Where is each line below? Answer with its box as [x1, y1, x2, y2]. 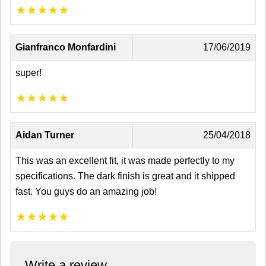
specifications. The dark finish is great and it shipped [15, 170, 235, 181]
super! [15, 67, 42, 78]
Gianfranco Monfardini [15, 42, 116, 52]
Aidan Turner [15, 129, 74, 140]
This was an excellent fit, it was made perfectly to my [15, 155, 235, 166]
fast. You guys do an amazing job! [15, 186, 157, 197]
